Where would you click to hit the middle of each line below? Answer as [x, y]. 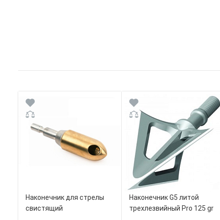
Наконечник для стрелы [65, 198]
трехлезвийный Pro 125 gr [172, 208]
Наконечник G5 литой [164, 198]
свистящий [44, 208]
